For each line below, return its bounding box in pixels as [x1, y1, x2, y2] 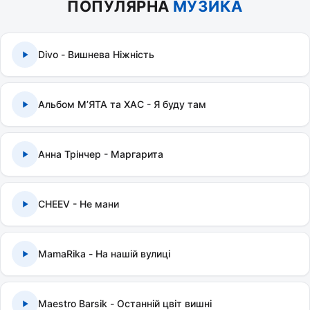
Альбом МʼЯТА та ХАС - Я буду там [38, 98, 206, 110]
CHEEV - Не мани [38, 198, 119, 210]
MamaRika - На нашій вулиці [38, 248, 170, 259]
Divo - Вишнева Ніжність [38, 48, 154, 60]
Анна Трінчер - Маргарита [38, 148, 163, 160]
